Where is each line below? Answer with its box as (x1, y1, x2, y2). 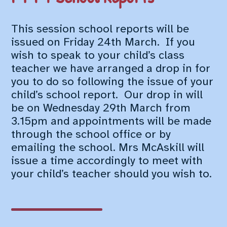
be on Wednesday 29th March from (11, 102, 191, 115)
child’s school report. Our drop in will (11, 89, 203, 102)
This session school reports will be (11, 23, 190, 36)
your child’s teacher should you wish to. (11, 168, 212, 181)
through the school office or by (11, 129, 171, 141)
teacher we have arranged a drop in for (11, 63, 211, 75)
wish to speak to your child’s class (11, 50, 185, 62)
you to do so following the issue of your (11, 76, 214, 89)
